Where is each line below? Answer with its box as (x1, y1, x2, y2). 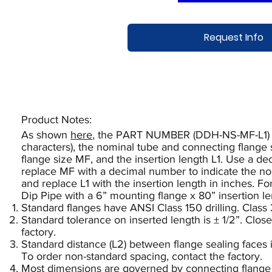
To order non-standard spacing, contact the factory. (21, 250, 262, 262)
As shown (21, 129, 70, 141)
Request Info (204, 30, 264, 45)
